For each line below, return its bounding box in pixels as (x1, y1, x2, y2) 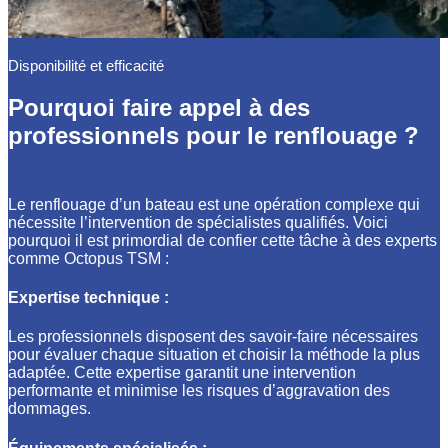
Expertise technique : (8, 289, 169, 307)
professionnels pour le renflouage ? (8, 121, 419, 149)
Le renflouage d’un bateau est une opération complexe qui (8, 195, 420, 213)
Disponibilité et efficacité (8, 57, 164, 75)
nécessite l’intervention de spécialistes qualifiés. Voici (8, 213, 388, 231)
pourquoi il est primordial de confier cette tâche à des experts (8, 231, 437, 249)
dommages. (8, 400, 91, 418)
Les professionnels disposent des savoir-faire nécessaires (8, 328, 418, 346)
